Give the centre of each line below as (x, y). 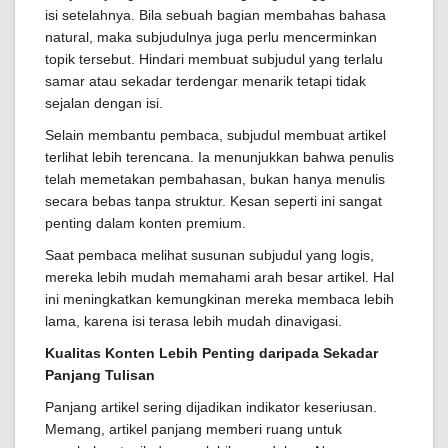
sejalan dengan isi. (104, 103)
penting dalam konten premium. (145, 223)
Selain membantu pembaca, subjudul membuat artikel (215, 135)
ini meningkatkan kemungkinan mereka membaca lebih (219, 299)
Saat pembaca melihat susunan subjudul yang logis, (209, 255)
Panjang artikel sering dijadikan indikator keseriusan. (211, 407)
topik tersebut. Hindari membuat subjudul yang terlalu (214, 59)
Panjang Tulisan (100, 375)
